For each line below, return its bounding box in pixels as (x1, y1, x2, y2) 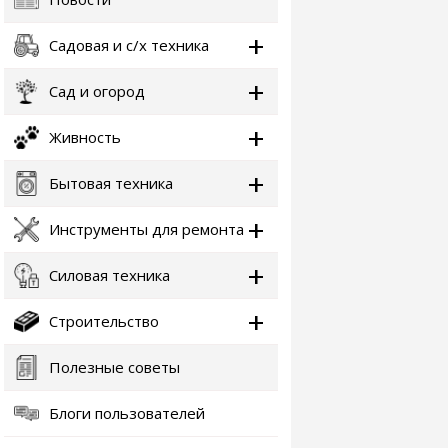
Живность (49, 127, 121, 147)
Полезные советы (49, 357, 180, 377)
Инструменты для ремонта (49, 219, 244, 239)
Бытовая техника (49, 173, 173, 193)
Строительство (49, 311, 159, 331)
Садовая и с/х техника (49, 35, 209, 55)
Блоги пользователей (49, 403, 205, 423)
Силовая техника (49, 265, 170, 285)
